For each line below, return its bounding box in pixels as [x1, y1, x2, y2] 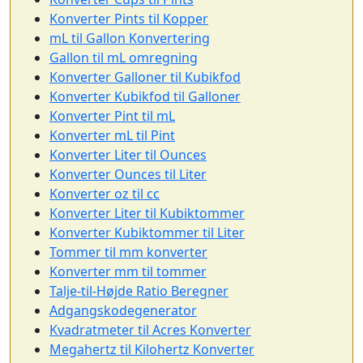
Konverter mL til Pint [49, 126, 175, 144]
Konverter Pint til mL [49, 107, 175, 125]
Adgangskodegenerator [49, 301, 197, 319]
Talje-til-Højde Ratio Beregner [49, 282, 228, 300]
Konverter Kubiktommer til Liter [49, 224, 245, 241]
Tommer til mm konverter [49, 243, 207, 261]
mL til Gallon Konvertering [49, 29, 210, 47]
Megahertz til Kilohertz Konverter [49, 340, 254, 358]
